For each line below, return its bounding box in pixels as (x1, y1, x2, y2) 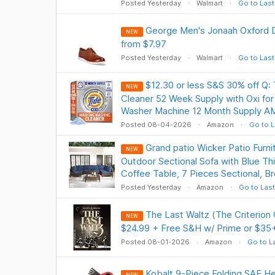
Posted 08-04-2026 (120, 120, 193, 129)
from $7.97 (120, 38, 166, 50)
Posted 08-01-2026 (120, 238, 192, 246)
